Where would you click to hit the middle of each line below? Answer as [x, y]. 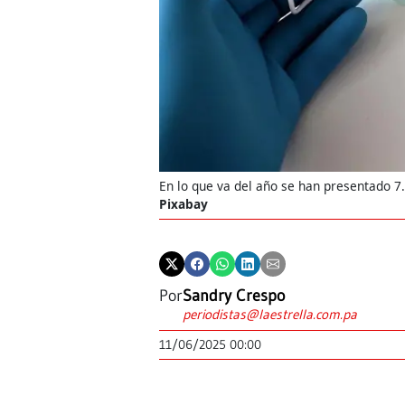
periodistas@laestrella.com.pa [270, 314]
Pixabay [184, 204]
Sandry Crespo [234, 295]
